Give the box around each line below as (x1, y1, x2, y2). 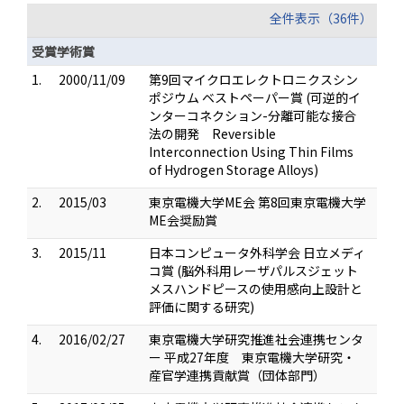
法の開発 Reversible (149, 124, 276, 142)
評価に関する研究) (149, 298, 254, 316)
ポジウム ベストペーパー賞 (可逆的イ (149, 88, 361, 106)
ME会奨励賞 (149, 211, 217, 229)
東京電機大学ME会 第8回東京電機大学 (149, 193, 366, 211)
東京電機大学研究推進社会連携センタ (149, 330, 363, 348)
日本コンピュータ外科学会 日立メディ (149, 243, 365, 262)
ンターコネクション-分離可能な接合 (149, 106, 356, 124)
